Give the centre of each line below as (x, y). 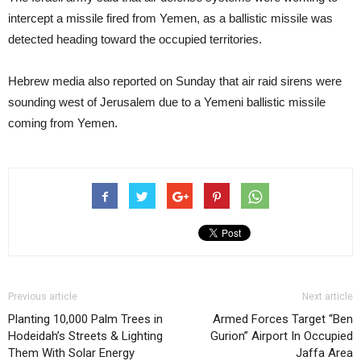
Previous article (43, 296)
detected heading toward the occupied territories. (135, 39)
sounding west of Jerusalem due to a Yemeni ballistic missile (167, 102)
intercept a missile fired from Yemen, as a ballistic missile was (170, 18)
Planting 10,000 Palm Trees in (85, 319)
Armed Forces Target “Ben (283, 319)
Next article (328, 296)
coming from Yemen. (63, 122)
